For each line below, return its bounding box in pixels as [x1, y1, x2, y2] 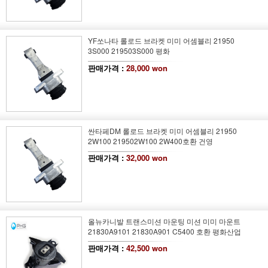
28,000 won [126, 62, 167, 74]
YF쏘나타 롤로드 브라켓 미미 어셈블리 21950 [87, 35, 234, 46]
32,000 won [126, 152, 167, 164]
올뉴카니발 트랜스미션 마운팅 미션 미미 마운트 [87, 215, 240, 226]
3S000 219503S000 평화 [87, 45, 170, 56]
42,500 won [126, 242, 167, 254]
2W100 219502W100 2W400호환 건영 [87, 136, 213, 146]
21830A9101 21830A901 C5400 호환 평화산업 [87, 226, 241, 236]
